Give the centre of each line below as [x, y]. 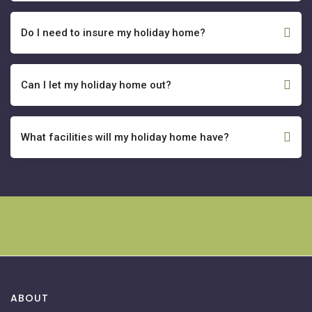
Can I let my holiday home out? [96, 85]
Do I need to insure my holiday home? [113, 33]
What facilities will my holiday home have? [125, 137]
